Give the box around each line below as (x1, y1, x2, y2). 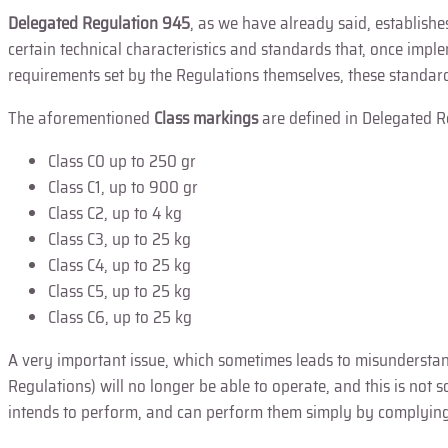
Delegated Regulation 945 (8, 9, 190, 36)
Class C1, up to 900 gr (48, 173, 198, 200)
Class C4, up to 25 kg (48, 251, 191, 278)
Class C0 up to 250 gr (48, 147, 196, 174)
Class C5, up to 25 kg (48, 277, 191, 304)
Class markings (154, 104, 262, 131)
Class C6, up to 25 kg (48, 303, 192, 330)
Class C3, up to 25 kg (48, 225, 191, 252)
